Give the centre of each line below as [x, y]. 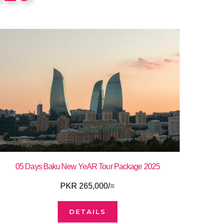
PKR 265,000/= [88, 186]
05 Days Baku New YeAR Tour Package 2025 [88, 166]
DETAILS [87, 211]
